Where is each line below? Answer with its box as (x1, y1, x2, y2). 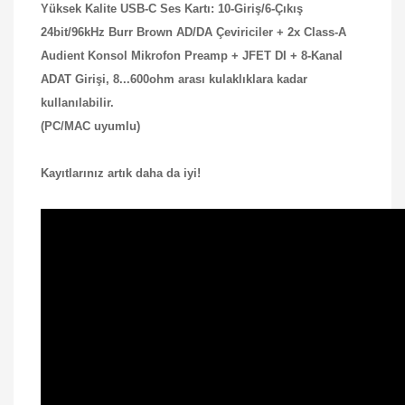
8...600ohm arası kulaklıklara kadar (113, 71, 307, 86)
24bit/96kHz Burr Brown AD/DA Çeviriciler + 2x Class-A (41, 24, 346, 39)
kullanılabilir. (41, 95, 114, 109)
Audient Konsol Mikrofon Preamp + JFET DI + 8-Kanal (41, 48, 343, 62)
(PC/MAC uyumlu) (41, 118, 140, 133)
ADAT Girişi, (41, 71, 113, 86)
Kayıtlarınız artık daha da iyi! (41, 165, 201, 180)
